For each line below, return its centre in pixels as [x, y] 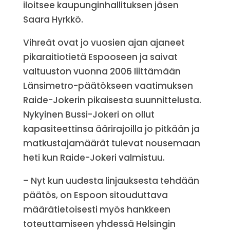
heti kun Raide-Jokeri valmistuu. [94, 158]
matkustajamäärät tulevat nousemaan [111, 143]
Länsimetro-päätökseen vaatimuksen [108, 86]
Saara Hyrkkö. [53, 20]
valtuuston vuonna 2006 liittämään [102, 71]
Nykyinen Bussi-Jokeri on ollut [89, 114]
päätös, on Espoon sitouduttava [95, 195]
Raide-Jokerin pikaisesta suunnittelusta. [112, 100]
